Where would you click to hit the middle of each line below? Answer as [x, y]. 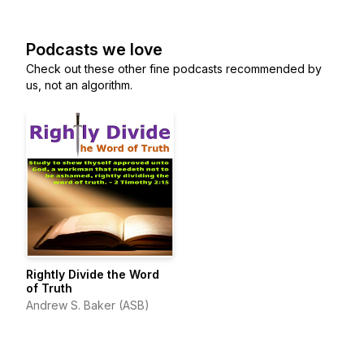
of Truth [49, 288]
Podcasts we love [94, 50]
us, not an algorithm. [79, 85]
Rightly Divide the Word [93, 274]
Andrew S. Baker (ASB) [88, 305]
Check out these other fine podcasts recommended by [174, 69]
